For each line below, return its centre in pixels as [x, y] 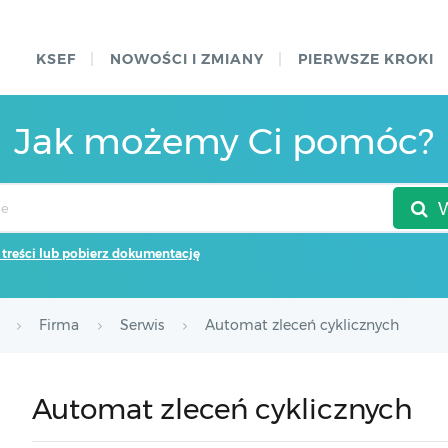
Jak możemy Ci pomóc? [224, 141]
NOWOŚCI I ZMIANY [187, 59]
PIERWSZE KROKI [366, 59]
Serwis [142, 325]
